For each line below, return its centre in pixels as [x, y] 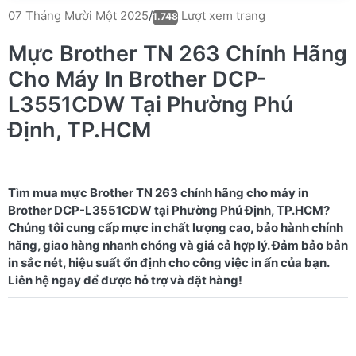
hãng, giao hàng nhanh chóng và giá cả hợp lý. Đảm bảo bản [178, 245]
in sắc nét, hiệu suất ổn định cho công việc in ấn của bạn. [169, 262]
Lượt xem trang [222, 15]
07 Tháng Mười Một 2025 [78, 15]
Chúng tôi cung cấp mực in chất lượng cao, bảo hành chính [176, 227]
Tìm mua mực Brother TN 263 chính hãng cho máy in [158, 192]
